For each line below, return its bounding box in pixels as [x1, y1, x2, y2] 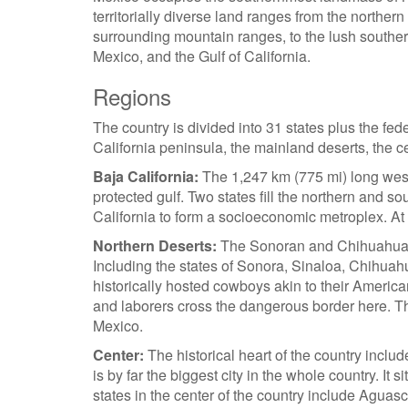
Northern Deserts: [93, 235, 217, 256]
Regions [93, 80, 171, 112]
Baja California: [93, 166, 199, 187]
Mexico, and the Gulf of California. [93, 46, 311, 66]
